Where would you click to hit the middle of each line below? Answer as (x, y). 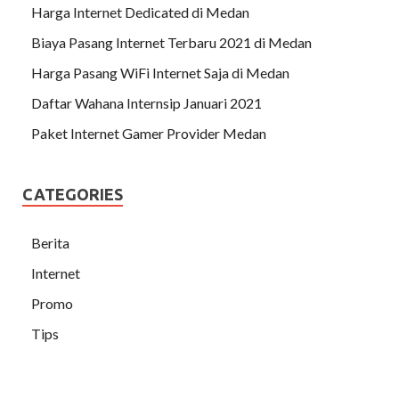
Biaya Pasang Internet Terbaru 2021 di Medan (171, 42)
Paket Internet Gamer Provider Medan (149, 133)
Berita (50, 242)
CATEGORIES (73, 194)
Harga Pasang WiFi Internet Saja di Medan (160, 72)
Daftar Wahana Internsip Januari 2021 (147, 102)
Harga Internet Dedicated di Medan (140, 12)
